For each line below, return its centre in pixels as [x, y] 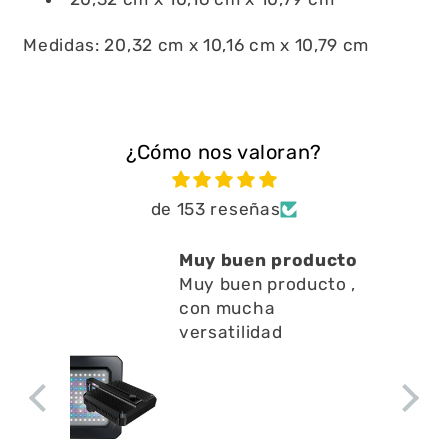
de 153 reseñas [215, 209]
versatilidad [231, 332]
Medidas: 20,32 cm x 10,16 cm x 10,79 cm [196, 45]
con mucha [227, 308]
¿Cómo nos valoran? [224, 152]
